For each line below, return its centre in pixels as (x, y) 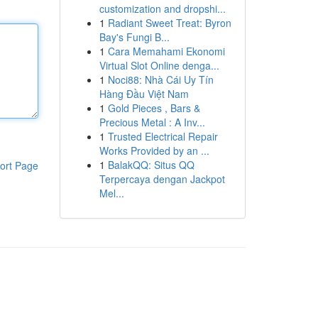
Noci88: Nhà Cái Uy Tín (160, 79)
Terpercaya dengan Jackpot (162, 179)
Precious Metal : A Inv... (152, 122)
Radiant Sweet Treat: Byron (169, 23)
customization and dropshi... (162, 9)
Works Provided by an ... (154, 150)
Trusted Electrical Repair (163, 136)
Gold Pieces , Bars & (154, 108)
